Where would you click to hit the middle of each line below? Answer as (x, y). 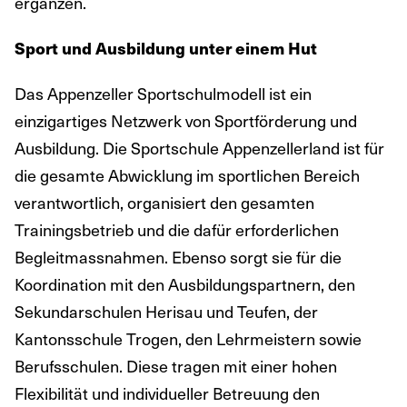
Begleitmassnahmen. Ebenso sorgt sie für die (178, 257)
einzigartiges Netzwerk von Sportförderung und (186, 121)
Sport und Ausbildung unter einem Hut (166, 48)
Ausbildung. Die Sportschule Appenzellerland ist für (199, 148)
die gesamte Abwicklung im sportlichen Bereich (187, 175)
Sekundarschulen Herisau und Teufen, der (166, 312)
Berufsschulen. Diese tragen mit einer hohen (176, 366)
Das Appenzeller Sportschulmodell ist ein (163, 94)
